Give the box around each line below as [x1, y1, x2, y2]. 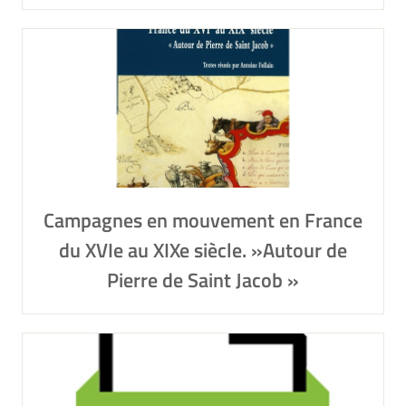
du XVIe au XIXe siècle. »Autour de [59, 235, 347, 266]
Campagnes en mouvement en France [43, 205, 362, 236]
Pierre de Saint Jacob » [107, 265, 299, 295]
